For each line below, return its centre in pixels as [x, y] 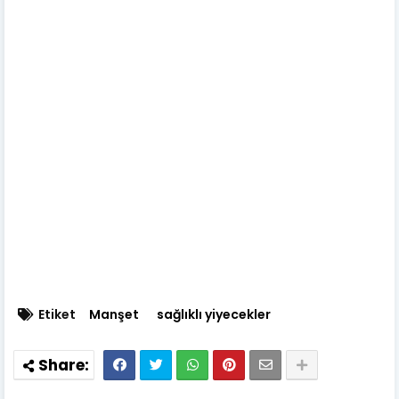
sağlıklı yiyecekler [214, 314]
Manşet [114, 314]
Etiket [57, 314]
